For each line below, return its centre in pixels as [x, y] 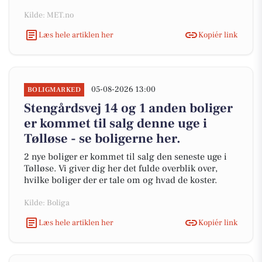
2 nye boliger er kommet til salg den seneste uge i [125, 157]
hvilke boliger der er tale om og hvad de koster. [120, 180]
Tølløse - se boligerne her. [102, 139]
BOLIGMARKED [54, 90]
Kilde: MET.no [49, 15]
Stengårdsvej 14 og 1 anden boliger [128, 108]
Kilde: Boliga [47, 203]
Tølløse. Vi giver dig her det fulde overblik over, [121, 168]
